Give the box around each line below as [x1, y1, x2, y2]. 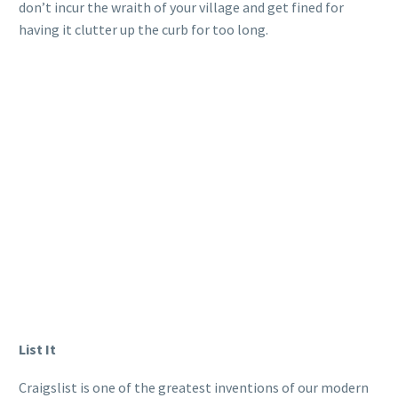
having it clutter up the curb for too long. [19, 20, 268, 38]
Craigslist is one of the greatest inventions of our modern [19, 378, 369, 396]
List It [19, 339, 56, 358]
